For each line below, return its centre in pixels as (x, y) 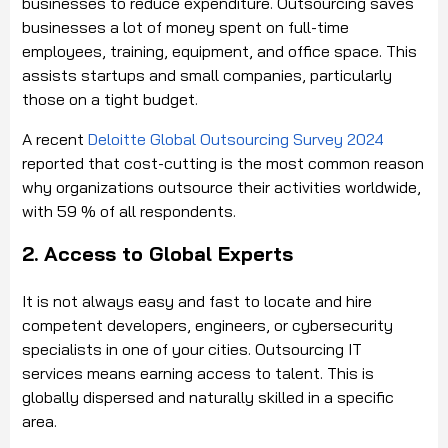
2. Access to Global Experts (157, 253)
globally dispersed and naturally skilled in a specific (208, 396)
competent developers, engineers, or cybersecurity (207, 324)
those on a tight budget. (110, 98)
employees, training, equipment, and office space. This (219, 50)
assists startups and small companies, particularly (207, 74)
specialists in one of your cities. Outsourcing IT (192, 348)
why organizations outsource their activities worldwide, (221, 186)
